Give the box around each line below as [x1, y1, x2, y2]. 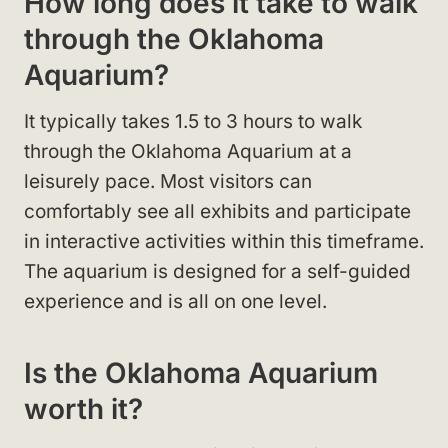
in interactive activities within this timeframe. [24, 229, 424, 253]
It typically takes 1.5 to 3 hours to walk [24, 109, 362, 133]
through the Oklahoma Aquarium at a [24, 139, 352, 163]
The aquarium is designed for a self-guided [24, 259, 411, 283]
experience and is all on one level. [24, 289, 327, 313]
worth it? [24, 391, 143, 426]
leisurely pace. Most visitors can [24, 169, 312, 193]
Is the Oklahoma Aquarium [24, 355, 378, 390]
